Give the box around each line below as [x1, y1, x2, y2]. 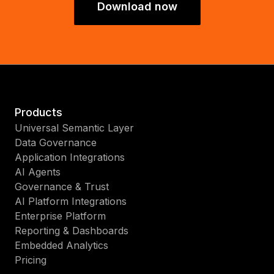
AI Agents [15, 166, 61, 179]
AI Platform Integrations [15, 195, 127, 208]
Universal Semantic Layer [15, 122, 134, 135]
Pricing [15, 254, 46, 267]
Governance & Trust [15, 180, 109, 193]
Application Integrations [15, 151, 125, 164]
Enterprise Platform [15, 210, 106, 223]
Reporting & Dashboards [15, 224, 128, 237]
